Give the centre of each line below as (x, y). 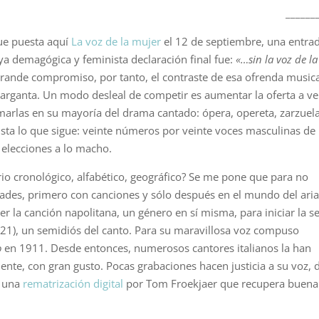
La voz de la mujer (116, 41)
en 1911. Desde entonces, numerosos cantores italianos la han (157, 247)
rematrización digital (73, 283)
